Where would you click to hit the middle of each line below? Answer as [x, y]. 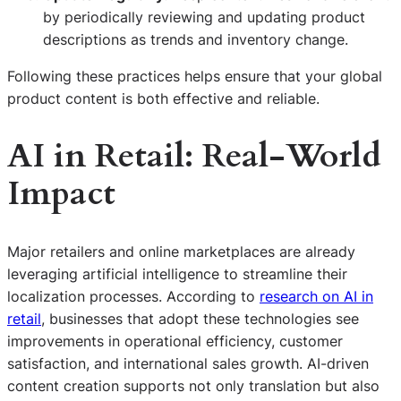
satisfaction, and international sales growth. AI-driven [188, 363]
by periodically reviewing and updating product [204, 17]
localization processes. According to [133, 296]
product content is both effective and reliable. [163, 98]
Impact [61, 193]
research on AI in [316, 296]
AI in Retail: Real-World [194, 156]
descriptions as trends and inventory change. [196, 39]
